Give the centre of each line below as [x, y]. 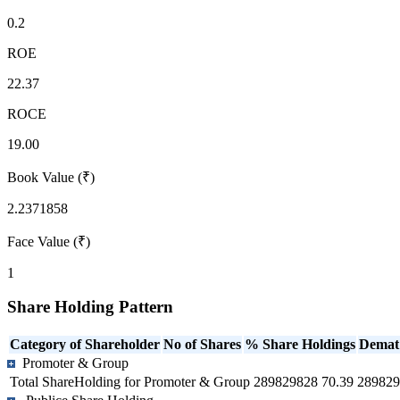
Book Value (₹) [51, 177]
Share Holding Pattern [90, 307]
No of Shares [202, 345]
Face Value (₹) [49, 241]
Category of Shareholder [85, 345]
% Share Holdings [300, 345]
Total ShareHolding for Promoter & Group [130, 382]
